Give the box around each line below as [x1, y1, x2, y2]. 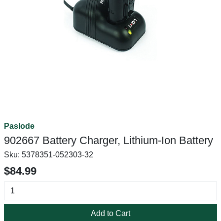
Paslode [4, 122, 35, 130]
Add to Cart [91, 209, 130, 218]
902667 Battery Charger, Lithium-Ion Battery [4, 134, 213, 147]
